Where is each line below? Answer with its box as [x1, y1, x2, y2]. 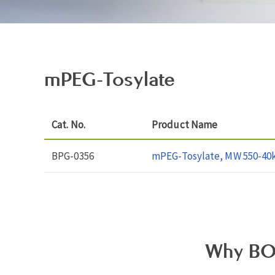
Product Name [152, 118, 218, 132]
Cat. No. [52, 118, 85, 132]
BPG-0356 [52, 149, 94, 163]
